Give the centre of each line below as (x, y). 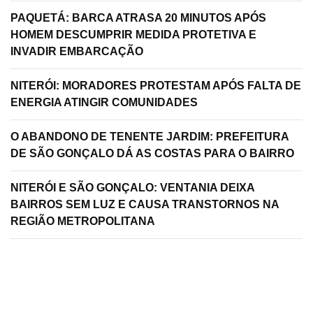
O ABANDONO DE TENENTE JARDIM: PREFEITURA (150, 137)
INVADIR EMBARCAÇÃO (77, 51)
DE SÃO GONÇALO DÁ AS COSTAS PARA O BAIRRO (152, 153)
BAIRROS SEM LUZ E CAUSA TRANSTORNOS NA (145, 204)
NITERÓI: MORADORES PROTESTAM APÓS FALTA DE (156, 86)
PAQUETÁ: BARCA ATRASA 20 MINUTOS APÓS (138, 18)
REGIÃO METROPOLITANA (83, 221)
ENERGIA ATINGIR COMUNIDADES (104, 102)
